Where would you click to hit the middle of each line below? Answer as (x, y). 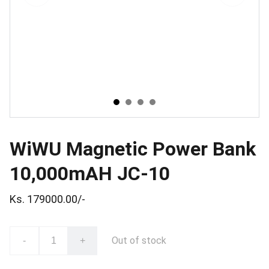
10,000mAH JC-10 (90, 174)
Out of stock (139, 240)
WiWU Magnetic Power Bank (133, 149)
